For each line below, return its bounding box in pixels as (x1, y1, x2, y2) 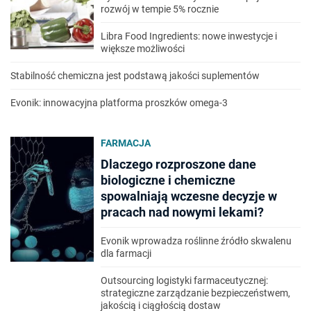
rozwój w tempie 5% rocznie (101, 3, 219, 15)
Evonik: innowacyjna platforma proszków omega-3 (10, 96, 228, 108)
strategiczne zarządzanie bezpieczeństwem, (101, 287, 290, 299)
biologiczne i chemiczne (101, 172, 235, 187)
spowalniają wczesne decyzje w (101, 188, 277, 203)
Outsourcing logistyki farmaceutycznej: (101, 274, 268, 286)
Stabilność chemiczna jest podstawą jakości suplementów (10, 69, 260, 81)
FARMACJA (101, 137, 151, 149)
